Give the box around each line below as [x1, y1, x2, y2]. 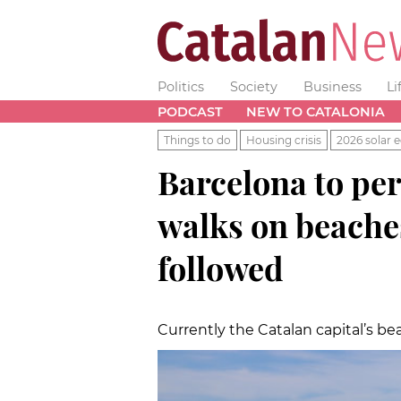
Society [229, 79, 277, 95]
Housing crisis [246, 132, 321, 147]
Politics [158, 79, 204, 95]
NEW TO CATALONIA [245, 103, 385, 120]
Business [303, 79, 362, 95]
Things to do [164, 132, 231, 147]
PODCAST [158, 103, 223, 120]
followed [158, 245, 284, 289]
